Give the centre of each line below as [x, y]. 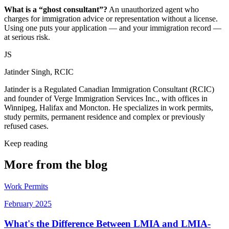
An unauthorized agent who [153, 9]
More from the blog [56, 165]
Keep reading [26, 143]
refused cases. [26, 126]
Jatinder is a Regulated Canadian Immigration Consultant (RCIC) [109, 89]
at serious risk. [27, 37]
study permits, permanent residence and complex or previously [105, 117]
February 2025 [28, 204]
